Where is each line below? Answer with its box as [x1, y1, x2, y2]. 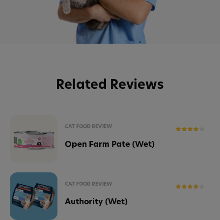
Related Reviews [56, 76, 164, 93]
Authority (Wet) [65, 195, 128, 207]
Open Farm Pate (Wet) [65, 138, 155, 149]
